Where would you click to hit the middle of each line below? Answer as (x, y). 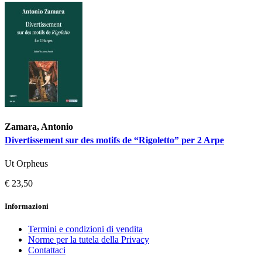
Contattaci (47, 250)
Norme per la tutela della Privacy (89, 240)
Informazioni (27, 206)
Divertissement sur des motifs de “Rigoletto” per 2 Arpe (114, 140)
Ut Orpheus (26, 163)
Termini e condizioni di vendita (85, 229)
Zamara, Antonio (39, 127)
